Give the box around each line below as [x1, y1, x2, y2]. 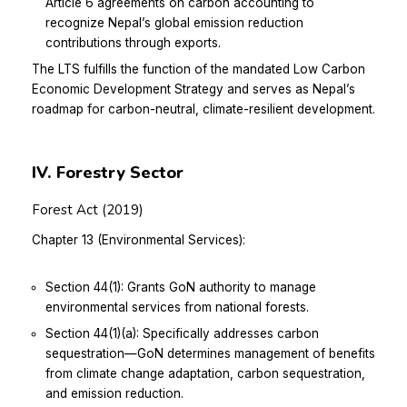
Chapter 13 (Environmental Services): [32, 233, 245, 248]
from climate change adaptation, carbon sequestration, [45, 366, 365, 382]
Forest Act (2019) [32, 200, 144, 219]
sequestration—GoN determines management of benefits [45, 346, 375, 362]
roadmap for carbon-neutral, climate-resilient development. [32, 101, 375, 116]
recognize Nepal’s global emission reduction [45, 15, 303, 30]
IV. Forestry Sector [32, 161, 184, 184]
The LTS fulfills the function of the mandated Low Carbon [32, 61, 365, 76]
